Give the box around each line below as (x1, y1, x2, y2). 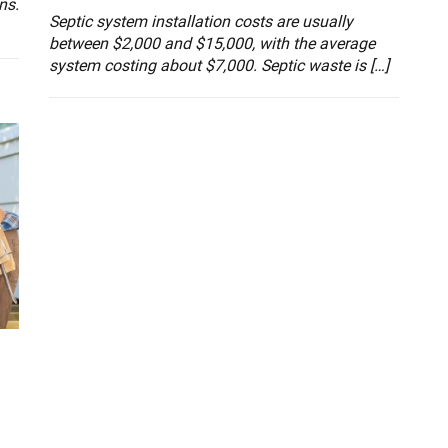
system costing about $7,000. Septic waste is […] (49, 56, 389, 76)
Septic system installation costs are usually (49, 12, 353, 32)
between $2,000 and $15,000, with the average (49, 34, 375, 54)
